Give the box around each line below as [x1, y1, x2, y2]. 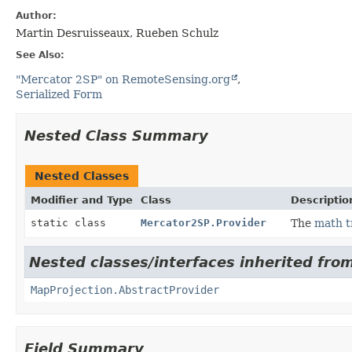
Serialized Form [16, 87, 102, 101]
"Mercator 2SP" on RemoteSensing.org [16, 72, 230, 86]
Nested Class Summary [24, 126, 208, 144]
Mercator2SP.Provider [141, 216, 266, 229]
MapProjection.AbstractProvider [31, 283, 219, 296]
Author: [16, 9, 57, 21]
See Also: [16, 49, 64, 60]
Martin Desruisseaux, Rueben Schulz [16, 26, 218, 39]
